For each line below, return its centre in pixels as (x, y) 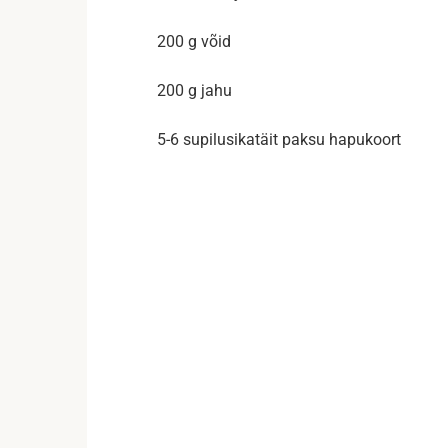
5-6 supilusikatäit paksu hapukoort (279, 139)
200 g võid (194, 41)
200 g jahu (194, 90)
